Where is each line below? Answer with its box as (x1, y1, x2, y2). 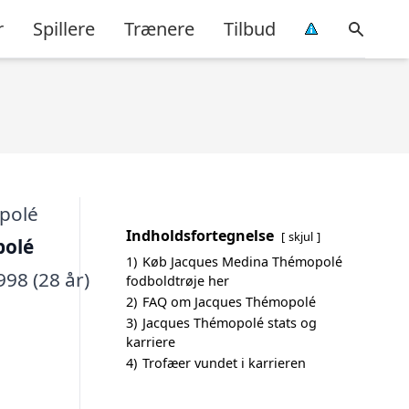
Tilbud (224, 16, 276, 41)
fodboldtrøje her (126, 272, 229, 289)
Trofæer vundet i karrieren (142, 354, 306, 372)
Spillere (33, 16, 95, 41)
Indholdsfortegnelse (126, 225, 274, 246)
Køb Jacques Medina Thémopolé (142, 253, 342, 270)
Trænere (124, 16, 194, 41)
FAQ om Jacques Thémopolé (142, 293, 316, 310)
